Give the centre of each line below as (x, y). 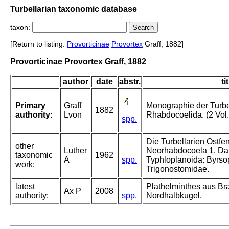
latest (25, 187)
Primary (30, 106)
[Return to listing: (39, 44)
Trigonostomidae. (178, 169)
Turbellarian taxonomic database (74, 9)
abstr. (130, 82)
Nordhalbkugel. (174, 196)
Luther (75, 151)
